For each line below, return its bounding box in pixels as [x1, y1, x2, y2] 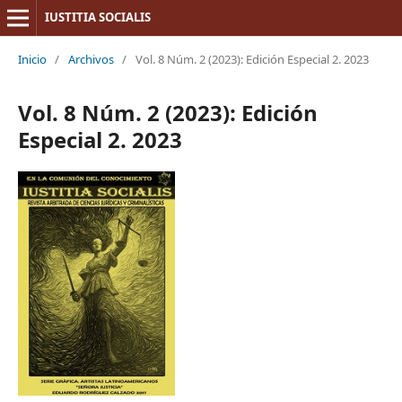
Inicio [17, 50, 47, 67]
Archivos [67, 50, 114, 67]
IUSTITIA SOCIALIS [44, 9, 151, 25]
